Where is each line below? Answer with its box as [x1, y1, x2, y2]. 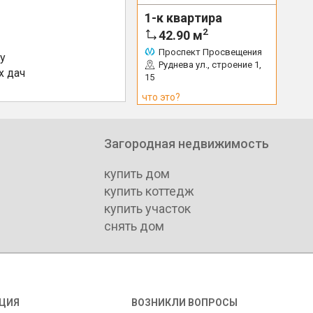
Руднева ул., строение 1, [159, 59, 261, 70]
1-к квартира [145, 10, 222, 25]
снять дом [104, 218, 164, 233]
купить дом [104, 166, 170, 181]
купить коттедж [104, 183, 194, 198]
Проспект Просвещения [159, 47, 262, 57]
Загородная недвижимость [104, 136, 269, 151]
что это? [142, 92, 180, 103]
